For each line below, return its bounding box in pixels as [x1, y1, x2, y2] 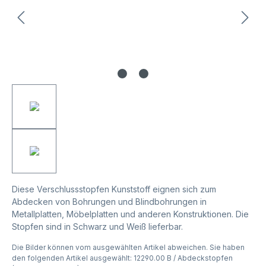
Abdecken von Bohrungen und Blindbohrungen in [12, 196, 207, 207]
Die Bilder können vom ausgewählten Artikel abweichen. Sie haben [12, 242, 245, 252]
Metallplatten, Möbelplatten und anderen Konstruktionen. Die [12, 208, 249, 219]
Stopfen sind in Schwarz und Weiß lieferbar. [12, 221, 183, 232]
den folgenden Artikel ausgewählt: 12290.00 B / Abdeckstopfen [12, 253, 233, 262]
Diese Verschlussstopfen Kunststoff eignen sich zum [12, 183, 216, 194]
